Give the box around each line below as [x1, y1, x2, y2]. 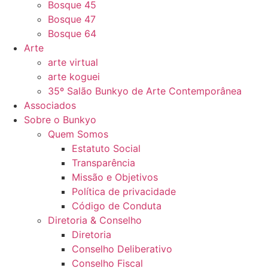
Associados [24, 99, 76, 111]
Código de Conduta [72, 200, 162, 212]
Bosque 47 [48, 13, 96, 25]
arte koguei [48, 71, 100, 83]
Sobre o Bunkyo [24, 114, 96, 126]
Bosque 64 [48, 28, 96, 39]
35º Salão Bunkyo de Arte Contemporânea [48, 85, 242, 97]
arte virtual [48, 56, 98, 68]
